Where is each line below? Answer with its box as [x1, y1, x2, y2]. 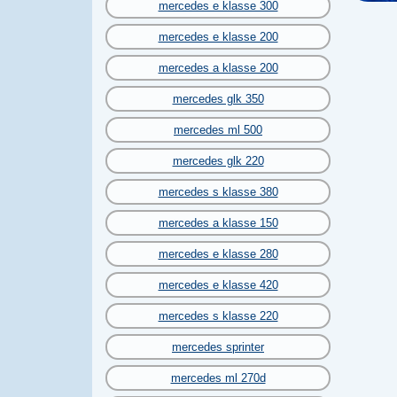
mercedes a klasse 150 [158, 216, 278, 230]
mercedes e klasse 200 [158, 30, 278, 43]
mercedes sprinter [172, 340, 264, 354]
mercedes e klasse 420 [158, 278, 278, 292]
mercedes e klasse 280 [158, 247, 278, 261]
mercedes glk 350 [172, 92, 264, 105]
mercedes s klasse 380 [158, 185, 278, 198]
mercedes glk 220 [172, 154, 264, 167]
